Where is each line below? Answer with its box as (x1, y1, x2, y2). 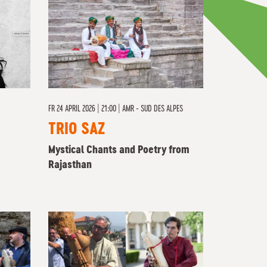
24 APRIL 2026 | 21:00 (57, 105, 116, 113)
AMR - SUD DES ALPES (122, 105, 183, 113)
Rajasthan (48, 160, 92, 170)
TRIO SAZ (48, 122, 105, 138)
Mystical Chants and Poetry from (48, 145, 190, 156)
